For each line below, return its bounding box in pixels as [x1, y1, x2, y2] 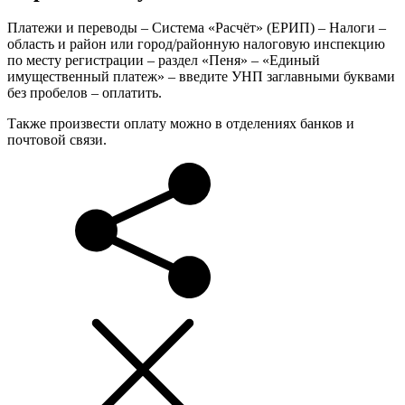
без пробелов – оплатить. [7, 85, 162, 101]
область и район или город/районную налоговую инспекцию [7, 36, 385, 52]
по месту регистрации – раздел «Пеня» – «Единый [7, 52, 320, 69]
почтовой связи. [7, 132, 107, 148]
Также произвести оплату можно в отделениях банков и [7, 116, 354, 132]
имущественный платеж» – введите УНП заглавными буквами [7, 69, 395, 85]
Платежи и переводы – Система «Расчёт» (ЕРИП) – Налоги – [7, 20, 386, 36]
